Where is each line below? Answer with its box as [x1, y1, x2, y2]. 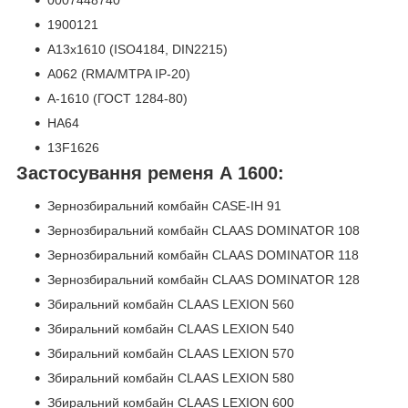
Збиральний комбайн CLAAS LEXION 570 [47, 345, 294, 361]
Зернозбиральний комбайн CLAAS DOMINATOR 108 [47, 222, 360, 238]
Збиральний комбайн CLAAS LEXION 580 [47, 370, 294, 385]
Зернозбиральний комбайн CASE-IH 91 [47, 198, 281, 213]
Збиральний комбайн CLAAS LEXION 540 [47, 321, 294, 336]
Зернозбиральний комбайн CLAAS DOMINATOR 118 [47, 247, 359, 262]
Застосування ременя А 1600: [16, 163, 284, 184]
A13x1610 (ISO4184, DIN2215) [47, 42, 228, 57]
